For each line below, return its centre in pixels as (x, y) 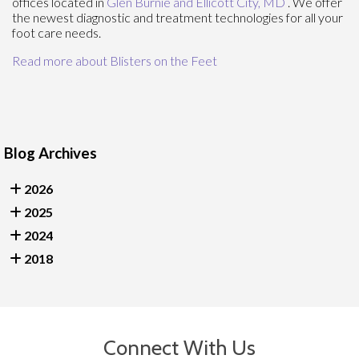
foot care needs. (56, 32)
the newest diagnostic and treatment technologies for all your (177, 17)
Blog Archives (50, 153)
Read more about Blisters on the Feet (115, 60)
